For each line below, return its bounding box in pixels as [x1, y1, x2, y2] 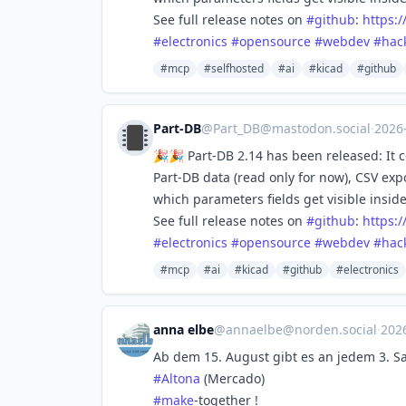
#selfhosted [204, 61, 264, 76]
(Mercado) [200, 370, 265, 387]
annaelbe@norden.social [226, 321, 377, 338]
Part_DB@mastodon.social [213, 120, 371, 137]
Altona [161, 370, 200, 387]
